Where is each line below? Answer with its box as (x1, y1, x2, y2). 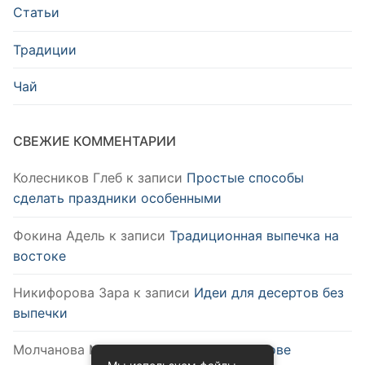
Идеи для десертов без (194, 284, 344, 301)
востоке (13, 247, 66, 264)
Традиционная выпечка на (169, 226, 339, 244)
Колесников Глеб (13, 169, 122, 187)
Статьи (13, 4, 59, 21)
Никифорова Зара (13, 284, 130, 301)
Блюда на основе (180, 341, 291, 358)
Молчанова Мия (13, 341, 116, 358)
